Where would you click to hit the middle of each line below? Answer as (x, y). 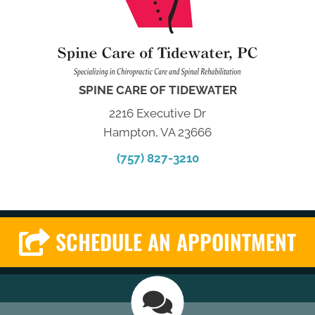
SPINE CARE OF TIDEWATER (157, 90)
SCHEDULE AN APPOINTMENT (176, 242)
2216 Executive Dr (157, 113)
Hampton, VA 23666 (157, 132)
